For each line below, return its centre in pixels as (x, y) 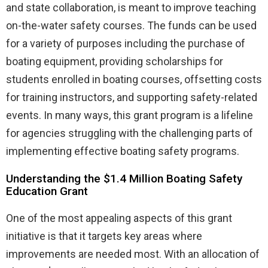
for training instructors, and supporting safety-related (132, 97)
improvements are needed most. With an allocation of (133, 254)
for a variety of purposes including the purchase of (126, 43)
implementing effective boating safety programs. (123, 151)
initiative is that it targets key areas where (104, 236)
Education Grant (47, 191)
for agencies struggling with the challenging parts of (130, 133)
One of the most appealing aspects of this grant (119, 218)
